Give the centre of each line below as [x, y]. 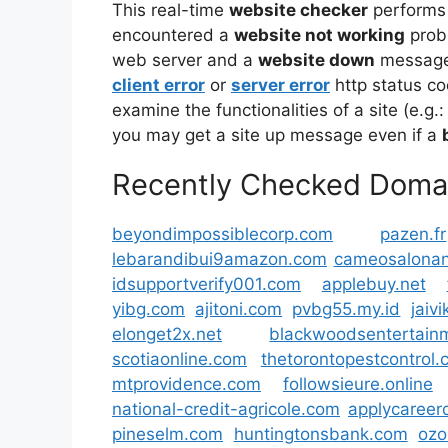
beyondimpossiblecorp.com [222, 234]
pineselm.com [167, 434]
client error [158, 85]
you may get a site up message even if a [277, 135]
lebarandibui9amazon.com [219, 259]
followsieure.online [357, 384]
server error [280, 85]
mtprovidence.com [186, 384]
